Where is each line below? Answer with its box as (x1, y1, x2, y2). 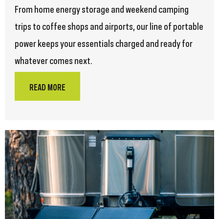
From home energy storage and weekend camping (15, 1, 189, 16)
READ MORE (29, 81, 66, 93)
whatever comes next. (15, 53, 92, 67)
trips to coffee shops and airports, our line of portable (15, 19, 203, 33)
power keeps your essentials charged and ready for (15, 36, 193, 50)
